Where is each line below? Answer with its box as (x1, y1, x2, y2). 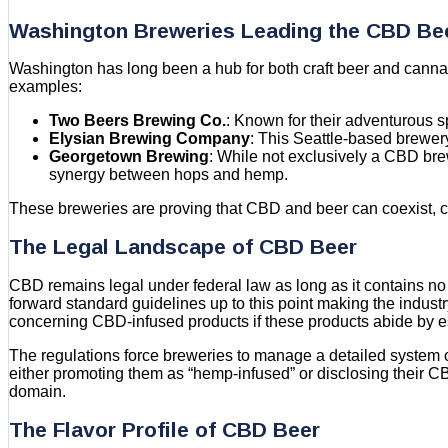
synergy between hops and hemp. (49, 166, 288, 184)
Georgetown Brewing (49, 148, 209, 166)
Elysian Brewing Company (49, 130, 250, 148)
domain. (9, 382, 66, 400)
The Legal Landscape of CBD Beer (9, 235, 357, 259)
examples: (9, 78, 82, 96)
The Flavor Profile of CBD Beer (9, 418, 320, 442)
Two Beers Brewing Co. (49, 112, 226, 130)
